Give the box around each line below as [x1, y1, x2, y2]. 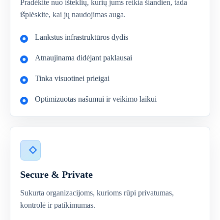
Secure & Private [20, 169, 93, 180]
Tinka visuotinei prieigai [35, 74, 110, 82]
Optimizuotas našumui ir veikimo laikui [35, 95, 157, 103]
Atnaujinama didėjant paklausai [35, 54, 132, 62]
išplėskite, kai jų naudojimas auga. [20, 10, 126, 19]
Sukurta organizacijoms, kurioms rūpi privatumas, [20, 189, 174, 197]
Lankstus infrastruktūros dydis [35, 33, 128, 41]
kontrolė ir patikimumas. [20, 201, 95, 209]
